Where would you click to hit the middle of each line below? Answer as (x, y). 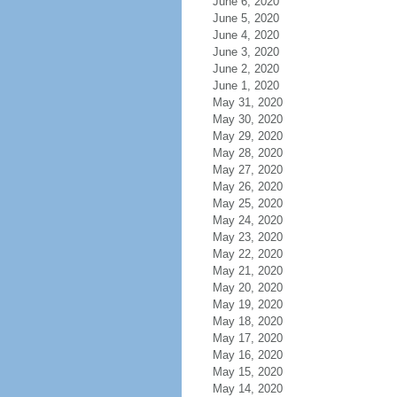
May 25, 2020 (247, 203)
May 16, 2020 (247, 355)
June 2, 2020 (245, 69)
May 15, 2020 (247, 372)
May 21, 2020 (247, 271)
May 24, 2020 (247, 220)
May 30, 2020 (247, 119)
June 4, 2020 (245, 35)
